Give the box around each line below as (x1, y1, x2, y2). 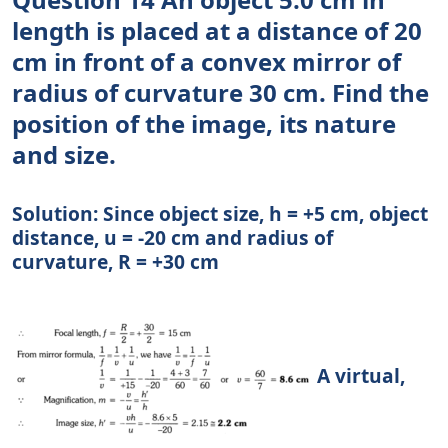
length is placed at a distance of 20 (12, 14, 422, 48)
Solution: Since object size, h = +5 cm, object (12, 200, 428, 228)
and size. (12, 138, 116, 172)
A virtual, (312, 362, 405, 390)
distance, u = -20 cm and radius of (12, 224, 333, 252)
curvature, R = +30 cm (12, 248, 219, 276)
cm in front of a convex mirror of (12, 45, 401, 79)
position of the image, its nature (12, 107, 396, 141)
